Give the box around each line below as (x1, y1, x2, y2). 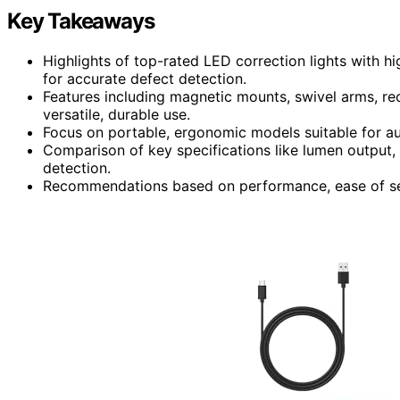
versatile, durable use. (43, 105, 190, 124)
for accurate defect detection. (43, 70, 246, 88)
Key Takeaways (7, 8, 154, 35)
